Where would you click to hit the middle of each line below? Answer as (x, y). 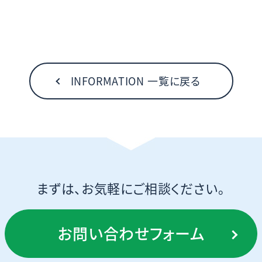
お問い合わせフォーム (131, 233)
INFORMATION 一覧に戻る (135, 81)
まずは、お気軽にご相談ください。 (131, 188)
